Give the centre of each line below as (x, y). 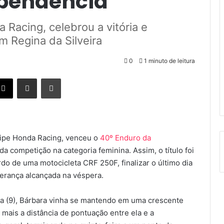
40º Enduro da (125, 138)
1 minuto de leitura (169, 61)
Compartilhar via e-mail (42, 78)
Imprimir (73, 78)
